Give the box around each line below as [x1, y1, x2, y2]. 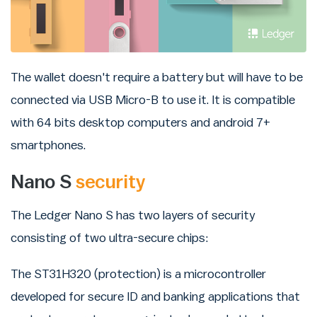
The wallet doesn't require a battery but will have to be [11, 71, 303, 83]
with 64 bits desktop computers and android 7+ [11, 116, 270, 129]
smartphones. [11, 139, 86, 151]
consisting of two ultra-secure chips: [11, 231, 209, 244]
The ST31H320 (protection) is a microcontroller [11, 268, 266, 281]
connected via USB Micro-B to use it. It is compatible [11, 93, 295, 106]
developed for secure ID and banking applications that [11, 291, 300, 304]
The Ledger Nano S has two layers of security [11, 209, 255, 221]
